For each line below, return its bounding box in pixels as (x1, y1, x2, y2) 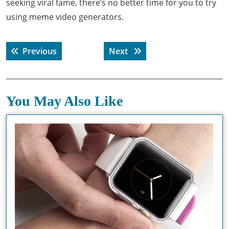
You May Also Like (6, 93, 123, 109)
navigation (6, 47, 61, 61)
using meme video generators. (6, 11, 124, 22)
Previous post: (56, 45, 112, 56)
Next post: (129, 45, 170, 56)
